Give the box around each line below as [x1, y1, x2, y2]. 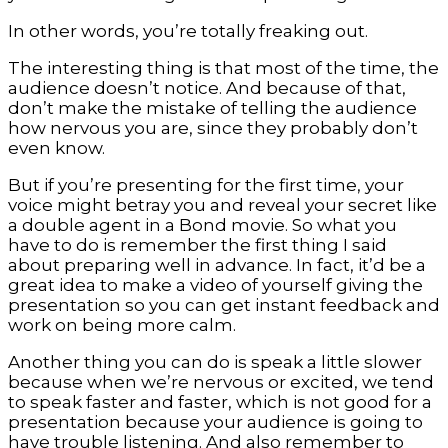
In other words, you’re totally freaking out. [8, 21, 368, 42]
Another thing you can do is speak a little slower [8, 352, 422, 373]
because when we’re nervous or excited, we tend [8, 372, 434, 393]
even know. [8, 138, 105, 159]
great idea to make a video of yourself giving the [8, 275, 423, 296]
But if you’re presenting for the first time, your [8, 175, 404, 196]
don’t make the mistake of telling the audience [8, 98, 417, 119]
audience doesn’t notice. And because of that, [8, 78, 406, 99]
